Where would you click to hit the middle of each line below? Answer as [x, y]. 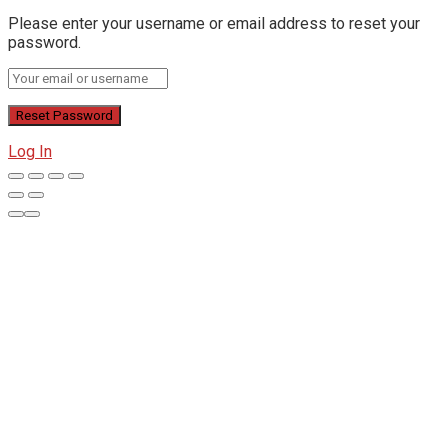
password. [44, 42]
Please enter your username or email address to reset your [214, 23]
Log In [30, 151]
